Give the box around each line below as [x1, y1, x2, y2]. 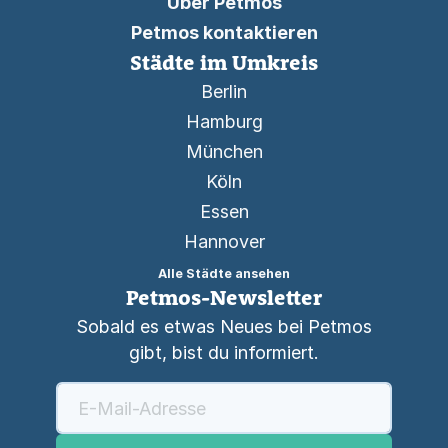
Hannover [183, 231, 265, 252]
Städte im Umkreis [130, 49, 318, 75]
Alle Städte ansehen [158, 266, 290, 281]
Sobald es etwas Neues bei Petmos [76, 316, 372, 337]
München [185, 141, 263, 162]
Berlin [201, 81, 247, 102]
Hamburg [185, 111, 263, 132]
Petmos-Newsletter [126, 284, 322, 310]
